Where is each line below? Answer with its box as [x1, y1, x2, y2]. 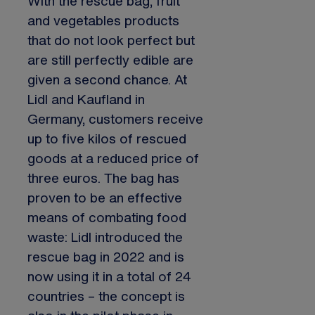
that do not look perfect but [27, 30, 195, 50]
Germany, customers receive [27, 109, 203, 129]
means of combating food [27, 207, 186, 227]
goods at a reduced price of [27, 148, 199, 168]
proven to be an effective [27, 188, 182, 207]
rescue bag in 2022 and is [27, 247, 184, 266]
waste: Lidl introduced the [27, 227, 183, 247]
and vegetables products [27, 11, 179, 30]
